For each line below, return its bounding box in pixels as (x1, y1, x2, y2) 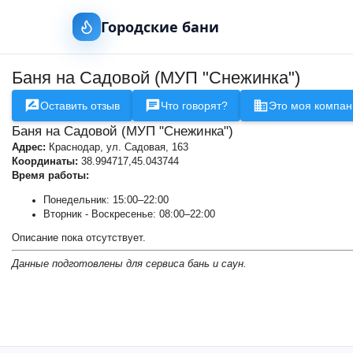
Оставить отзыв (40, 99, 120, 112)
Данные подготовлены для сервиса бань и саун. (12, 258, 247, 269)
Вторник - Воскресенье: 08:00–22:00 (43, 208, 215, 220)
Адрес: (12, 142, 46, 153)
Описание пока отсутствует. (12, 232, 146, 244)
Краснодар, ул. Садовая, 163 (46, 142, 188, 153)
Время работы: (12, 170, 89, 181)
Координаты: (12, 156, 78, 167)
